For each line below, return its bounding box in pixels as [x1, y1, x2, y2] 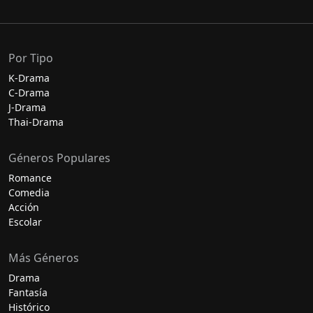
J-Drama [8, 101, 46, 114]
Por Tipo [8, 50, 53, 66]
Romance [8, 171, 52, 184]
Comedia [8, 186, 50, 199]
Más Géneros [8, 250, 79, 265]
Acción [8, 201, 39, 214]
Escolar [8, 215, 42, 228]
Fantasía [8, 286, 48, 299]
